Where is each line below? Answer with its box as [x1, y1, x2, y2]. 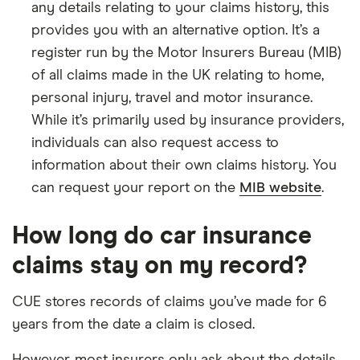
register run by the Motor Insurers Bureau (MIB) [31, 45, 342, 60]
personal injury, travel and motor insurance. [31, 90, 313, 105]
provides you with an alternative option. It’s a [31, 22, 320, 38]
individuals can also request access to [31, 135, 279, 150]
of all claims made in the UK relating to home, [31, 67, 324, 83]
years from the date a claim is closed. [12, 317, 255, 332]
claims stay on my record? [12, 253, 307, 278]
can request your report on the [31, 180, 239, 195]
